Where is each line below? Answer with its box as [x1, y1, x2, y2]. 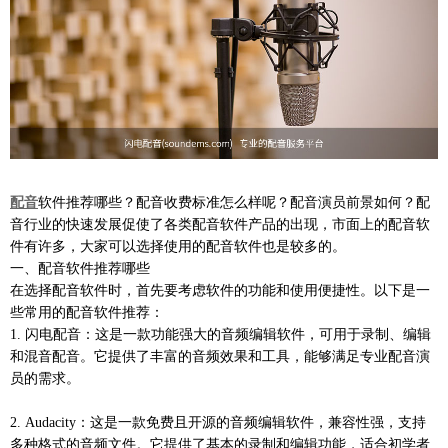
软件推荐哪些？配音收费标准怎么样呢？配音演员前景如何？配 [38, 195, 430, 211]
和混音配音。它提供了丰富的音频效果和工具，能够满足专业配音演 [10, 349, 430, 365]
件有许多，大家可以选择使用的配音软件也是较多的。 [10, 239, 346, 255]
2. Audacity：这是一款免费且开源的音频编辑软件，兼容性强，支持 [10, 415, 426, 431]
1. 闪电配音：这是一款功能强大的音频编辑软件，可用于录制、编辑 [10, 327, 431, 343]
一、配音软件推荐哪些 [10, 261, 150, 277]
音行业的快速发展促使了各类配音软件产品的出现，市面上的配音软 [10, 217, 430, 233]
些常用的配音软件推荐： [10, 305, 164, 321]
